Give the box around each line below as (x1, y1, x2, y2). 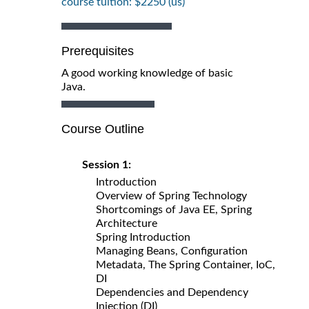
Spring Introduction (96, 231, 190, 243)
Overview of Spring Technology (96, 190, 247, 201)
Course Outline (61, 121, 144, 136)
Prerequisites (61, 43, 134, 58)
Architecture (96, 217, 157, 229)
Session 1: (82, 159, 137, 170)
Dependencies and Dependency (96, 286, 248, 298)
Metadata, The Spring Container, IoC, (96, 259, 275, 270)
